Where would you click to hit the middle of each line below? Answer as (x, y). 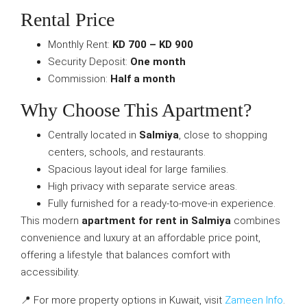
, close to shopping (223, 135)
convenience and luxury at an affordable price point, (140, 238)
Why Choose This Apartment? (136, 110)
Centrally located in (94, 135)
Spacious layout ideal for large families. (138, 169)
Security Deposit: (89, 62)
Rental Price (67, 20)
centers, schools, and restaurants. (127, 152)
